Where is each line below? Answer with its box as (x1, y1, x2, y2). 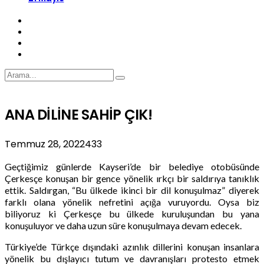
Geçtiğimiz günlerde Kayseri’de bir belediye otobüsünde (5, 160, 259, 172)
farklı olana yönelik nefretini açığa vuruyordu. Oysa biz (5, 196, 259, 207)
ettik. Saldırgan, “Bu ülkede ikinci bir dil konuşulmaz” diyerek (5, 184, 259, 196)
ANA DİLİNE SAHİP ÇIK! (5, 104, 152, 124)
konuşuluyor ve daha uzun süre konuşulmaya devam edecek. (5, 219, 242, 231)
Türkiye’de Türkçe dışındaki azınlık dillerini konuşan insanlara (5, 240, 259, 252)
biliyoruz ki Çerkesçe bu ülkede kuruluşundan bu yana (5, 207, 259, 219)
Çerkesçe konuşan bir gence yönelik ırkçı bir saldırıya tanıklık (5, 172, 259, 184)
